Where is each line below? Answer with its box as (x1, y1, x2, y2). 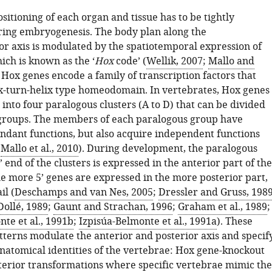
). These (216, 214, 253, 229)
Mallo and (208, 54, 254, 69)
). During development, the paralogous (78, 141, 257, 156)
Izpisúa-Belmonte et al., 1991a (78, 214, 217, 229)
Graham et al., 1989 (177, 200, 267, 214)
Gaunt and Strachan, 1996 (53, 200, 172, 214)
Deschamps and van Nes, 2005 (14, 185, 153, 200)
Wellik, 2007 (146, 54, 203, 69)
